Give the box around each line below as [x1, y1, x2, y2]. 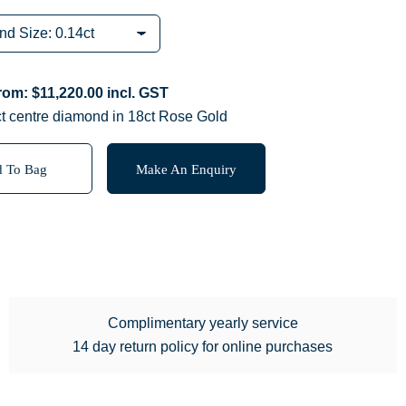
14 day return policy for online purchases [72, 339, 333, 355]
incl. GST [102, 85, 169, 101]
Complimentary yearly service [107, 315, 298, 332]
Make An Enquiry [135, 160, 237, 177]
